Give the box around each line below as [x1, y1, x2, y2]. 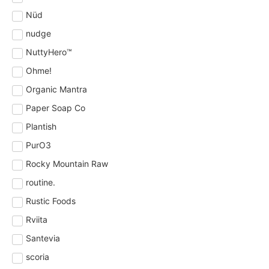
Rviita [26, 214, 47, 225]
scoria [26, 252, 49, 262]
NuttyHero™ [26, 47, 72, 58]
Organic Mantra [26, 84, 87, 95]
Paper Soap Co [26, 103, 85, 113]
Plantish [26, 121, 56, 132]
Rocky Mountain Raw [26, 159, 108, 169]
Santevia [26, 233, 60, 244]
